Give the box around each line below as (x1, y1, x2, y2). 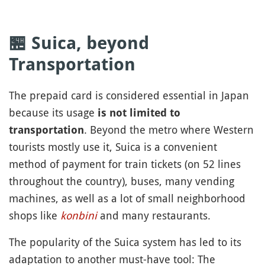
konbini (60, 208, 97, 222)
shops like (9, 208, 60, 222)
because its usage (9, 105, 98, 119)
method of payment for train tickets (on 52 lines (9, 156, 241, 171)
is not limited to (98, 106, 180, 119)
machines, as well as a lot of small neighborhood (9, 190, 245, 205)
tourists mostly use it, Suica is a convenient (9, 139, 217, 154)
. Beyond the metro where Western (84, 122, 254, 137)
